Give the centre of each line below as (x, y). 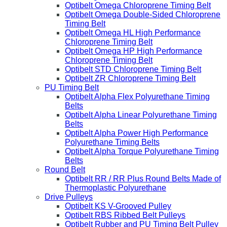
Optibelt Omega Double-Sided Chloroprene (143, 15)
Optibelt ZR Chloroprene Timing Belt (130, 79)
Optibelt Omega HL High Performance (133, 33)
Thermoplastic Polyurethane (116, 188)
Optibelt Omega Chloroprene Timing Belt (138, 6)
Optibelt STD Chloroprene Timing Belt (133, 69)
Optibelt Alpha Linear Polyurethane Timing (141, 115)
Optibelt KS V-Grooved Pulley (118, 206)
